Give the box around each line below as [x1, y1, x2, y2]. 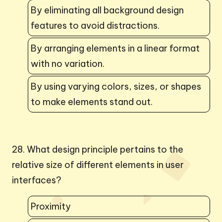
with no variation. [31, 57, 105, 69]
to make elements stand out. [31, 96, 153, 108]
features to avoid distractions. [31, 19, 160, 31]
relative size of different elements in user [12, 159, 184, 170]
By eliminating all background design [31, 4, 184, 16]
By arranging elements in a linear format [31, 42, 200, 54]
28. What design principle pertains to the [12, 143, 183, 155]
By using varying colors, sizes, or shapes [31, 80, 201, 92]
